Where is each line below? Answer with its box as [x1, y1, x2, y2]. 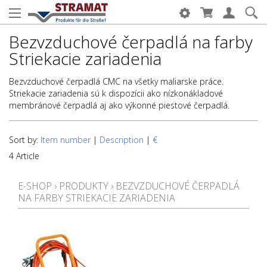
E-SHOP [18, 179, 52, 193]
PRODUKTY [59, 179, 108, 193]
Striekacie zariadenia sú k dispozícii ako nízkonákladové [9, 88, 223, 99]
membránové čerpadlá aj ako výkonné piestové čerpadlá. [9, 100, 229, 111]
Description [100, 134, 144, 145]
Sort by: [9, 134, 41, 145]
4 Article [9, 150, 39, 162]
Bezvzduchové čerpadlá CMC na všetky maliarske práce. [9, 76, 223, 87]
